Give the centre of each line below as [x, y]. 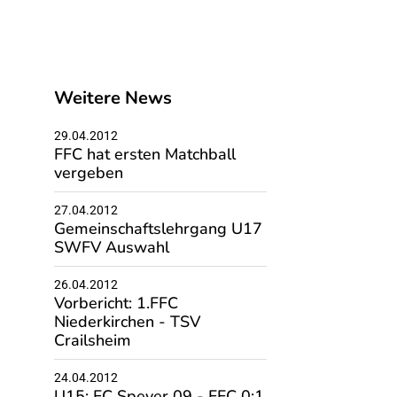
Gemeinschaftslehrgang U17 [158, 229]
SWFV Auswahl [111, 247]
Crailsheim [92, 340]
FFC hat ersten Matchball [144, 154]
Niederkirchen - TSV [127, 322]
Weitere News [113, 98]
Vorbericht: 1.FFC [116, 303]
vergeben [88, 173]
